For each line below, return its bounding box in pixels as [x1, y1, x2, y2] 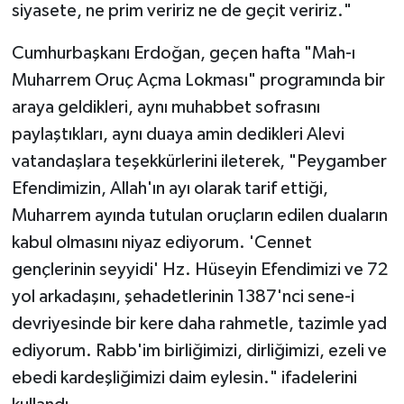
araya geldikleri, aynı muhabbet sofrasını [11, 98, 320, 117]
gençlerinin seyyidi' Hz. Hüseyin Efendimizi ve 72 [11, 261, 388, 280]
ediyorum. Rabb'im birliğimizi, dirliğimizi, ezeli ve [11, 342, 387, 361]
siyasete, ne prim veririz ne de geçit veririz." [11, 2, 352, 21]
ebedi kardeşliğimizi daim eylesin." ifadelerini [11, 369, 357, 388]
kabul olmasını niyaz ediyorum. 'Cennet [11, 234, 312, 252]
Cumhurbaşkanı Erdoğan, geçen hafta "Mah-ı [11, 44, 355, 63]
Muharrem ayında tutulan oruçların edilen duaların [11, 207, 388, 225]
